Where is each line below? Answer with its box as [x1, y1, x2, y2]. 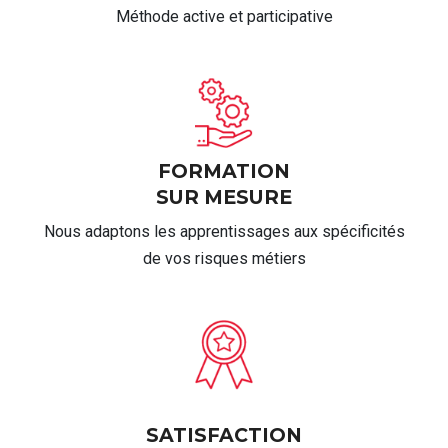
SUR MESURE [156, 184, 292, 209]
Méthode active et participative [115, 6, 333, 26]
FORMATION [158, 158, 290, 183]
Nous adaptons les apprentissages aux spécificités [43, 222, 405, 242]
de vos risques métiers [142, 249, 306, 269]
